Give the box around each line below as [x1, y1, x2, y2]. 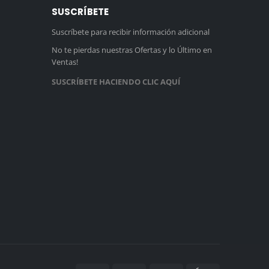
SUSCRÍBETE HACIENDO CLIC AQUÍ [52, 76, 180, 88]
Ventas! [52, 56, 78, 68]
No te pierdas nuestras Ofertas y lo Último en [52, 44, 212, 56]
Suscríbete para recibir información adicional [52, 26, 210, 38]
